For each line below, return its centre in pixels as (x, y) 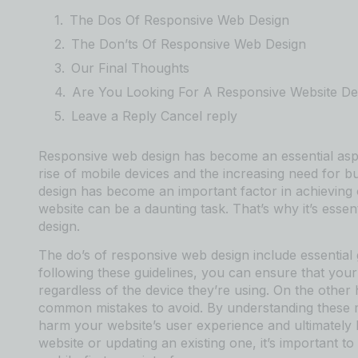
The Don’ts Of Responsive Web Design (189, 44)
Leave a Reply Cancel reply (154, 116)
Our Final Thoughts (130, 68)
